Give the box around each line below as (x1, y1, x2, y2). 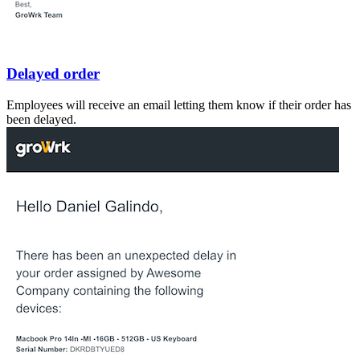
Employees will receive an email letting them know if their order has (6, 97, 351, 112)
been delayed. (6, 112, 76, 126)
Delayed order (6, 64, 100, 82)
